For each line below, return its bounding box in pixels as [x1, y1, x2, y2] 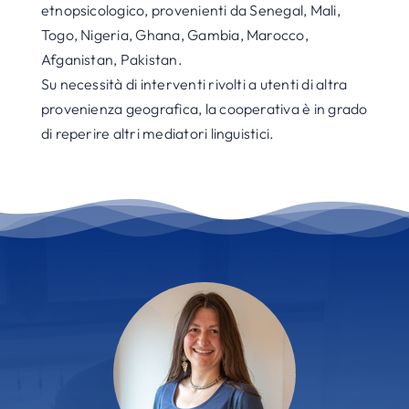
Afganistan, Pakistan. [40, 50, 183, 68]
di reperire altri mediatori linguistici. [40, 124, 275, 142]
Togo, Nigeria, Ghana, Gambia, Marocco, [40, 26, 309, 44]
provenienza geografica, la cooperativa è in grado [40, 100, 368, 118]
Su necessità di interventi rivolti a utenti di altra [40, 75, 348, 93]
